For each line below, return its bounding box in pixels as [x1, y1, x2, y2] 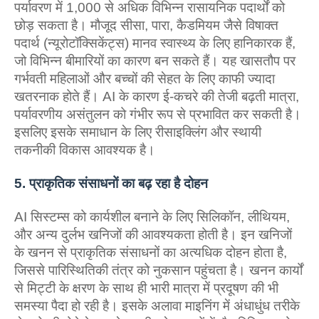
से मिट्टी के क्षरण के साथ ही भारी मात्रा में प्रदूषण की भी [14, 281, 278, 296]
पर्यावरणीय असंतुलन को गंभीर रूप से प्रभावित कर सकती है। [14, 107, 301, 122]
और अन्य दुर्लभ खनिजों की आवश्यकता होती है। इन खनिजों [14, 227, 292, 242]
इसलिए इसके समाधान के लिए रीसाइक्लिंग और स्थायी [14, 125, 261, 140]
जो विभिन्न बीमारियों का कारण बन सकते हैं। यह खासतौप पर [14, 53, 296, 68]
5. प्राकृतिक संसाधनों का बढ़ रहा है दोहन [14, 176, 208, 191]
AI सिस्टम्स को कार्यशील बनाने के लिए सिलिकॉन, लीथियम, [14, 209, 290, 224]
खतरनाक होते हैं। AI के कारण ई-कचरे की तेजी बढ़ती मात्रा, [14, 89, 299, 104]
